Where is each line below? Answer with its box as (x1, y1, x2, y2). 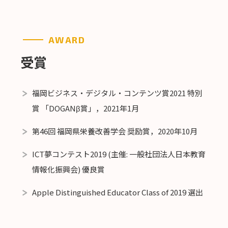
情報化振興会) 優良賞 (32, 163, 105, 175)
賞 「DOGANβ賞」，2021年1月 (32, 102, 139, 113)
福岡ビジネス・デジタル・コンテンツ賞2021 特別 (32, 87, 203, 98)
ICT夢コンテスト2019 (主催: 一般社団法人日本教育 (32, 148, 206, 159)
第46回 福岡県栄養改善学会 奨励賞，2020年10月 (32, 125, 197, 136)
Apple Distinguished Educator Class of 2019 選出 (32, 186, 203, 197)
